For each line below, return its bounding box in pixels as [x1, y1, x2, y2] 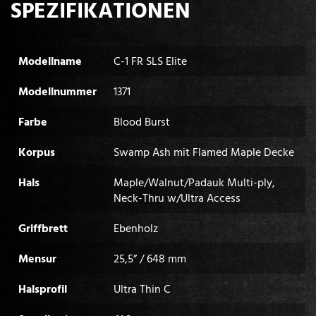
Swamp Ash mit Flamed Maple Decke [113, 143, 294, 161]
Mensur [18, 250, 56, 267]
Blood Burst [113, 113, 170, 130]
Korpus [18, 143, 55, 161]
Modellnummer [18, 83, 97, 100]
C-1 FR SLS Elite [113, 52, 187, 70]
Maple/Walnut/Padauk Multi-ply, [113, 174, 275, 191]
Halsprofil [18, 280, 67, 298]
